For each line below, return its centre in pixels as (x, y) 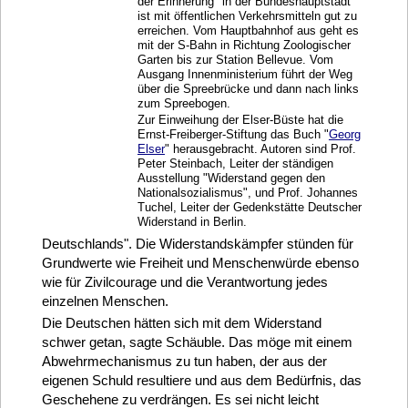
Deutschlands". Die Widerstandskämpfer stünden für (197, 244)
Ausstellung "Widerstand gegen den (231, 178)
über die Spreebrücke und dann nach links (248, 88)
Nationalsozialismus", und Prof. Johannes (247, 193)
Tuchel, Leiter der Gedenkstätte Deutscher (249, 208)
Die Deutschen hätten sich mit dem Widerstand (181, 323)
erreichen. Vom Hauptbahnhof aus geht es (248, 30)
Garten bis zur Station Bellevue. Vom (235, 59)
